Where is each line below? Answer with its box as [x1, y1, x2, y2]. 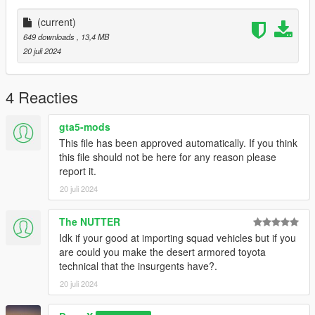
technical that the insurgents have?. [59, 258, 217, 273]
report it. [59, 163, 96, 178]
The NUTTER [59, 214, 120, 229]
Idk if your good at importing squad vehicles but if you [59, 230, 296, 245]
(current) [37, 14, 76, 29]
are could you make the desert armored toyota [59, 244, 266, 259]
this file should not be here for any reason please [59, 149, 276, 164]
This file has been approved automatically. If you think [59, 135, 297, 150]
